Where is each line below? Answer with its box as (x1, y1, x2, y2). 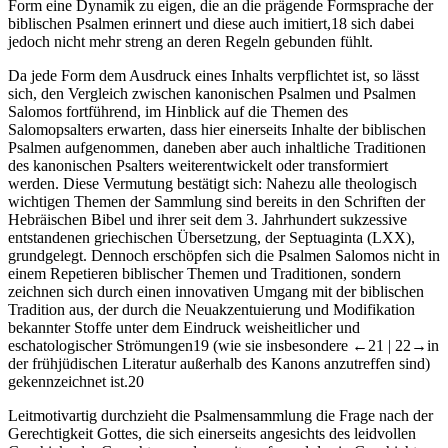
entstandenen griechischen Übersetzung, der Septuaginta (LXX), (8, 228, 415, 246)
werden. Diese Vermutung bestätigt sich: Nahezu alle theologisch (8, 174, 417, 192)
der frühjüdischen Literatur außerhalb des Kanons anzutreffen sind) (8, 354, 430, 372)
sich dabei (347, 14, 414, 32)
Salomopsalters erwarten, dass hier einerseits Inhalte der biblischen (8, 120, 426, 138)
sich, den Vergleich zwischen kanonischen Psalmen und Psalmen (8, 84, 416, 102)
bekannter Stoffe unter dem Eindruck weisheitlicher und (8, 318, 360, 336)
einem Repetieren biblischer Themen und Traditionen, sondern (8, 264, 401, 282)
